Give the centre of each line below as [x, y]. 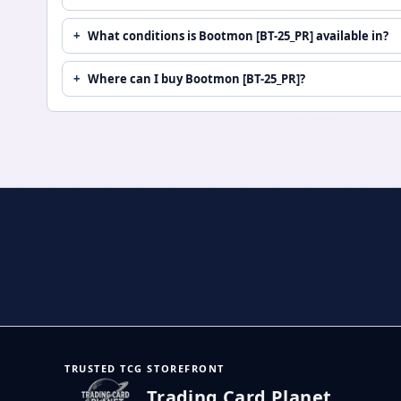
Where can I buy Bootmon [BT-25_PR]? [196, 78]
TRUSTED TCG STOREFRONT [145, 368]
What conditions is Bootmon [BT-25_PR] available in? [238, 35]
